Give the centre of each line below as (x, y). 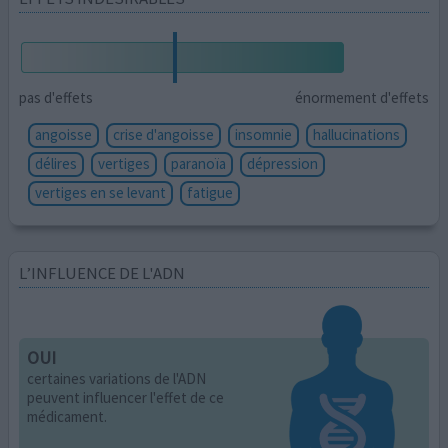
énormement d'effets (361, 98)
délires (56, 163)
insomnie (264, 134)
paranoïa (199, 163)
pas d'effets (56, 98)
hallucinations (357, 134)
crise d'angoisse (164, 134)
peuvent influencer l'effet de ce (126, 397)
